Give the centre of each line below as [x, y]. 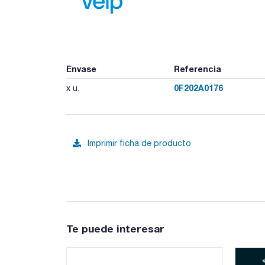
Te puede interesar [115, 228]
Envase [81, 69]
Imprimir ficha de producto [139, 143]
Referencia [197, 69]
